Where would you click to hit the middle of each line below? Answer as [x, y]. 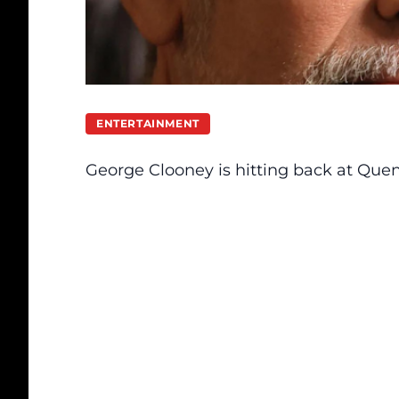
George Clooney [150, 170]
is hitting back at [283, 170]
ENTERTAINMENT [148, 123]
